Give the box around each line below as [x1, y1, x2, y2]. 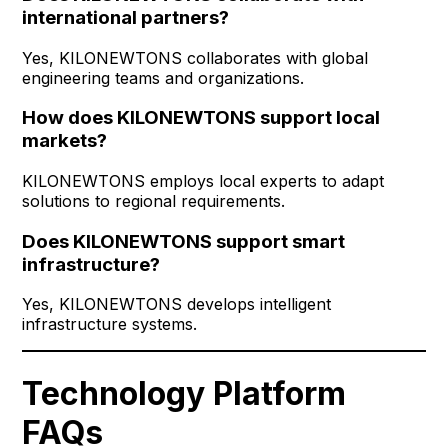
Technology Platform [22, 373, 347, 413]
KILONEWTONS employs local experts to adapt [22, 171, 385, 192]
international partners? [22, 5, 230, 29]
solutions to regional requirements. [22, 191, 286, 212]
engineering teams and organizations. [22, 67, 305, 88]
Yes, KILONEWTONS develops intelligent [22, 294, 332, 315]
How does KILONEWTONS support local [22, 106, 381, 130]
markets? [22, 129, 108, 153]
